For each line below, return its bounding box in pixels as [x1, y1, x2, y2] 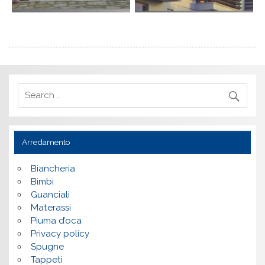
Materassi [30, 202, 71, 213]
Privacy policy [30, 228, 89, 239]
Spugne [30, 241, 64, 252]
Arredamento [21, 137, 70, 147]
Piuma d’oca [30, 215, 82, 226]
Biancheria [30, 163, 75, 174]
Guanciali [30, 189, 70, 200]
